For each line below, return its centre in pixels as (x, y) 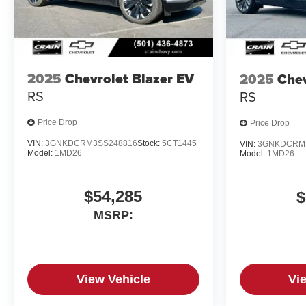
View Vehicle (113, 279)
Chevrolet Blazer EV (129, 79)
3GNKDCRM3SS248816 (91, 143)
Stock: (150, 143)
